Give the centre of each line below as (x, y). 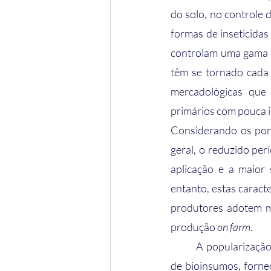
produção (194, 227)
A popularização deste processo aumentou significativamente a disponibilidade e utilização (183, 247)
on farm (234, 227)
